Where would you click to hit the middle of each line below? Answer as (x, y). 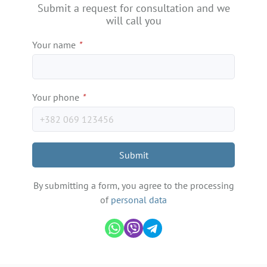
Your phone (57, 97)
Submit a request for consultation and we (133, 8)
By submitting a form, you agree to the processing (133, 186)
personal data (139, 200)
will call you (133, 21)
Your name (55, 45)
